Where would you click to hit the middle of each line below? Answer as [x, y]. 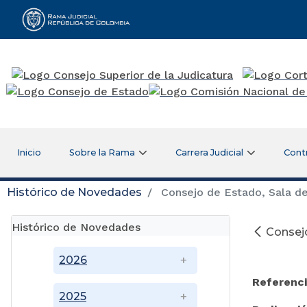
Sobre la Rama [102, 152]
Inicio [29, 152]
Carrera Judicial [210, 152]
